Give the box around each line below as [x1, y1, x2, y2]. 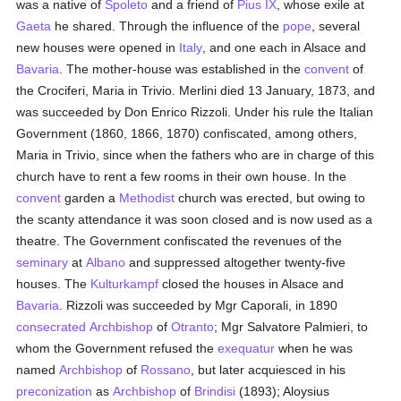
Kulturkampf [90, 277, 159, 291]
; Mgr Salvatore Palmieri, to [214, 320, 369, 334]
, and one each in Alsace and [202, 40, 367, 55]
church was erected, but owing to [175, 191, 366, 205]
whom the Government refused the [16, 341, 218, 355]
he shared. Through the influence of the [51, 19, 284, 33]
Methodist [119, 191, 175, 205]
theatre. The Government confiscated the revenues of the [16, 234, 343, 248]
